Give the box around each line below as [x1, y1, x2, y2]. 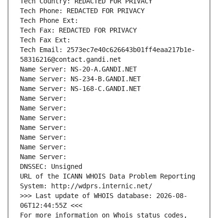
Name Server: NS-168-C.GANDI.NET [20, 85, 141, 93]
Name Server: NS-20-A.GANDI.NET [20, 65, 137, 73]
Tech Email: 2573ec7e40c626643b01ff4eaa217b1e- [20, 46, 195, 54]
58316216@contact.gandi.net [20, 55, 121, 64]
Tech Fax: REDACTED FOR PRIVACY [20, 26, 137, 35]
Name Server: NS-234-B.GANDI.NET [20, 75, 141, 83]
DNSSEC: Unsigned [20, 163, 82, 171]
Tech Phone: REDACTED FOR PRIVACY [20, 7, 145, 15]
